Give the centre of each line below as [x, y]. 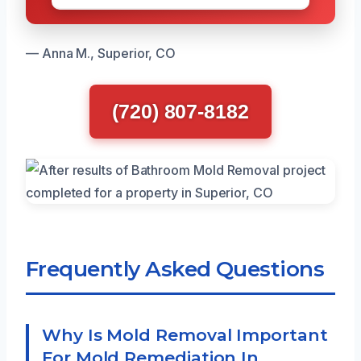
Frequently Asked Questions [175, 268]
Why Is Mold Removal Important [185, 334]
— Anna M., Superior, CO [101, 53]
